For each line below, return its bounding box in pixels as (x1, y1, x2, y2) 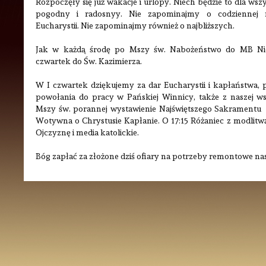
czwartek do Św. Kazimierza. (36, 56, 142, 66)
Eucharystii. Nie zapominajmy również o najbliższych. (36, 21, 235, 30)
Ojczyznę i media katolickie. (36, 128, 139, 137)
